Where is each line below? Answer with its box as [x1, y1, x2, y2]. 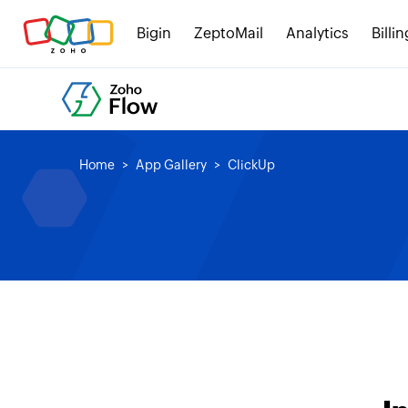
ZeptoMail [194, 25, 263, 42]
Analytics [286, 25, 349, 42]
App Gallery [136, 158, 207, 172]
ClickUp [228, 158, 275, 172]
